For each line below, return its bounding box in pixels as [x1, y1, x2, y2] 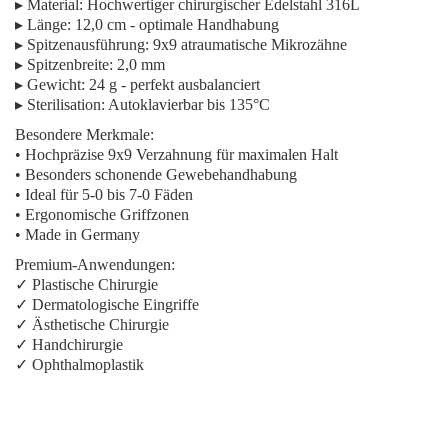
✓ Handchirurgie [15, 336, 123, 353]
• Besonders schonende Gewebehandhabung [15, 166, 297, 183]
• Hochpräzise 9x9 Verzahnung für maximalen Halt [15, 146, 338, 163]
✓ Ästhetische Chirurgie [15, 316, 169, 333]
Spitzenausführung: [27, 36, 149, 53]
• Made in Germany [15, 226, 140, 243]
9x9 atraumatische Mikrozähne [149, 36, 347, 53]
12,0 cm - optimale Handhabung [71, 16, 279, 33]
